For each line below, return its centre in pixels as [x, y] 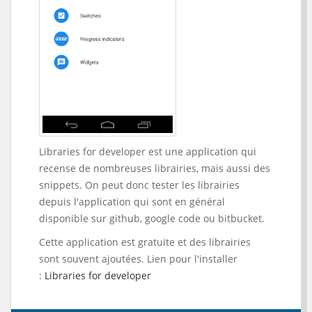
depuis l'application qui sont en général [132, 201]
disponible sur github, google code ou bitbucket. [152, 218]
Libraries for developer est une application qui [148, 151]
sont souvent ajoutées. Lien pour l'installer [138, 258]
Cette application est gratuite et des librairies [145, 242]
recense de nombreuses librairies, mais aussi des [155, 168]
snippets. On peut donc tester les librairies [139, 185]
